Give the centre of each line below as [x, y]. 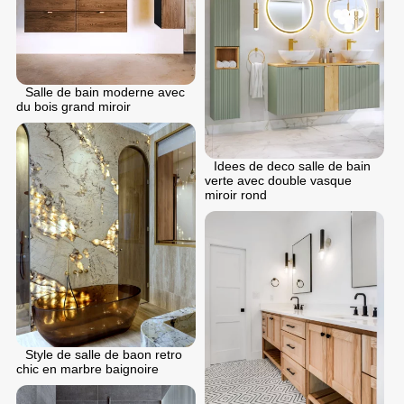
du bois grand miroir [73, 107]
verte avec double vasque [278, 181]
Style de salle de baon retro [104, 355]
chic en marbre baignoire [87, 369]
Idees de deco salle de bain [292, 166]
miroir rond [236, 195]
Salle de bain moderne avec [105, 92]
